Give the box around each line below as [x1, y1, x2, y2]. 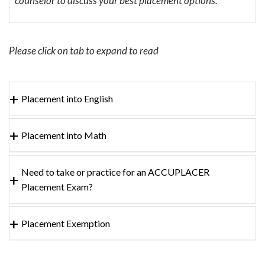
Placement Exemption [21, 217, 110, 229]
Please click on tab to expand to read [9, 44, 159, 57]
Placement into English [21, 92, 113, 104]
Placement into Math [21, 129, 106, 141]
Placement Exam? [21, 180, 93, 192]
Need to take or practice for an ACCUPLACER [21, 166, 209, 177]
